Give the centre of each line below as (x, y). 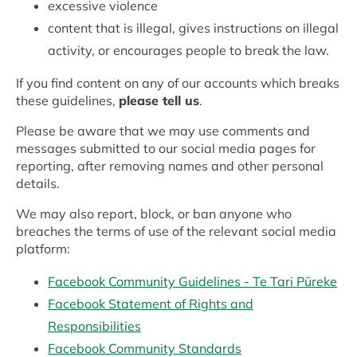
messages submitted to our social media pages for (166, 149)
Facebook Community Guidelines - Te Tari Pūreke (192, 282)
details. (39, 184)
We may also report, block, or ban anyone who (154, 214)
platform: (45, 249)
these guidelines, (67, 101)
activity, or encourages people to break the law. (190, 51)
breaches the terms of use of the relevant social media (176, 231)
